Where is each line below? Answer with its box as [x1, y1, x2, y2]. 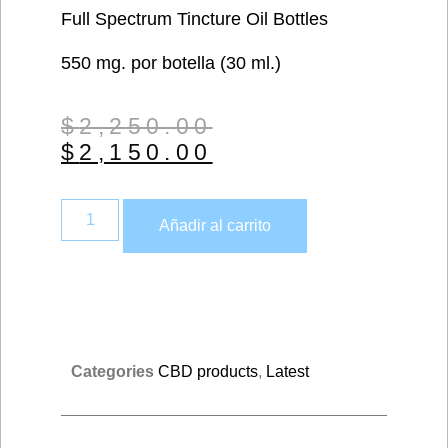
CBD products [158, 363, 258, 381]
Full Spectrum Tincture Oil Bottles [61, 9, 328, 29]
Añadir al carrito [159, 217, 272, 235]
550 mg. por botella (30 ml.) [61, 53, 281, 74]
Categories [71, 363, 154, 381]
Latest [266, 363, 309, 381]
